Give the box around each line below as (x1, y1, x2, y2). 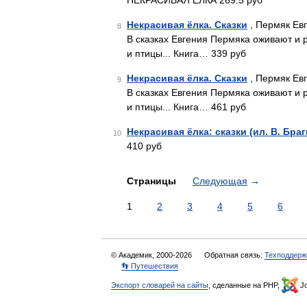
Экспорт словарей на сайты (111, 281, 208, 289)
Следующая (193, 175, 247, 186)
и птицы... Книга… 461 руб (127, 101, 246, 112)
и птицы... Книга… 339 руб (127, 48, 246, 59)
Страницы (127, 175, 179, 186)
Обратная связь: (204, 251, 265, 259)
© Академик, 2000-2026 (111, 251, 194, 259)
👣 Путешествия (121, 262, 178, 270)
